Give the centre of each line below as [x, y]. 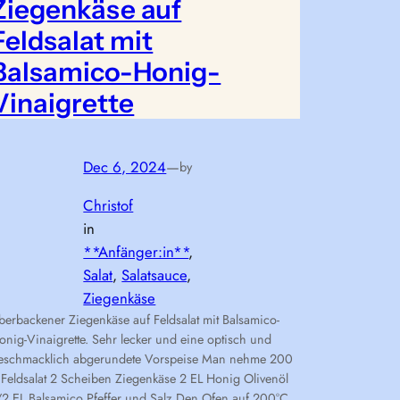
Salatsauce [154, 275]
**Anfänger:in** [136, 252]
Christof [108, 206]
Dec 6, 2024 [125, 167]
